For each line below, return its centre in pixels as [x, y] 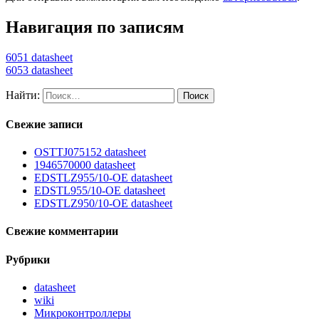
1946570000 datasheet [85, 165]
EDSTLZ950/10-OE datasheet [103, 204]
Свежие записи [44, 124]
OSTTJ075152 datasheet [90, 152]
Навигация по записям [95, 27]
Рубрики [28, 259]
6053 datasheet [39, 70]
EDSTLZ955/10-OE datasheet [103, 178]
